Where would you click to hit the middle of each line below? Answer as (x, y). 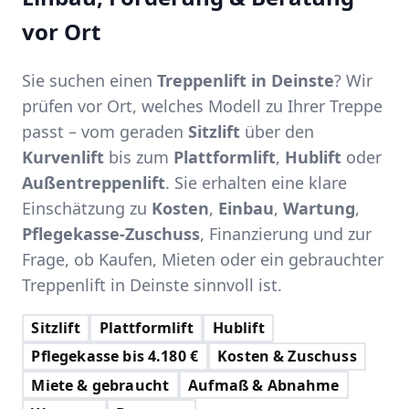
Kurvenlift (63, 157)
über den (277, 131)
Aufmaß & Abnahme (264, 385)
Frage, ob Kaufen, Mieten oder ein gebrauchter (203, 259)
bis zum (139, 157)
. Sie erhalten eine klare (256, 182)
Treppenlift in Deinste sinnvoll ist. (152, 284)
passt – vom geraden (105, 131)
